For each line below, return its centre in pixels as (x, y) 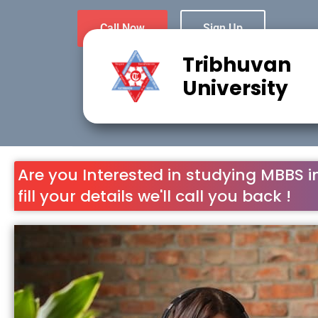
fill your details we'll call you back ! (154, 197)
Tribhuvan (236, 65)
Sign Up (223, 28)
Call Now (122, 28)
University (235, 88)
